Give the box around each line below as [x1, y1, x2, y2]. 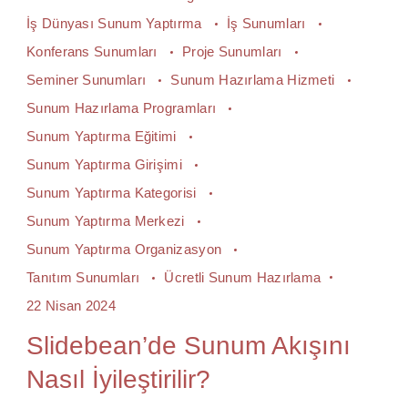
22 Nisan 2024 [26, 297, 116, 313]
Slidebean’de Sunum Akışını [26, 331, 351, 360]
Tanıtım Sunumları [26, 269, 144, 285]
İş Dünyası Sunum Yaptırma [26, 15, 206, 31]
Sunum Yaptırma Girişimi [26, 156, 187, 172]
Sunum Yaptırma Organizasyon [26, 240, 226, 257]
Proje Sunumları [182, 43, 286, 59]
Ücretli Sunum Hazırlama [164, 269, 321, 285]
